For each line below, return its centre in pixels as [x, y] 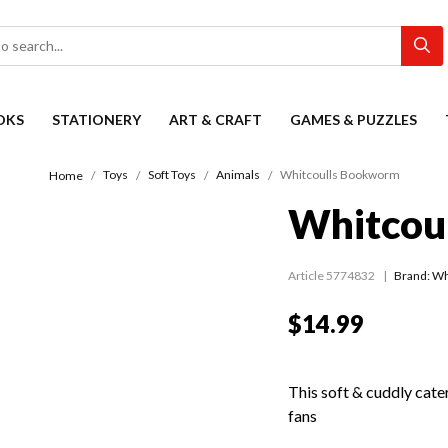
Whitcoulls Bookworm [339, 175]
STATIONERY [96, 119]
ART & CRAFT [215, 119]
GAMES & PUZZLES [353, 119]
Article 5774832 [331, 276]
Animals [237, 175]
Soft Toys [171, 175]
